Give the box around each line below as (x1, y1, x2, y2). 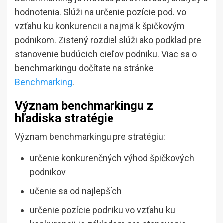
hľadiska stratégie (15, 111, 113, 126)
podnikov (30, 167, 66, 178)
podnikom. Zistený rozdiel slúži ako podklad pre (15, 35, 201, 46)
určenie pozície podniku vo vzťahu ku (30, 205, 175, 216)
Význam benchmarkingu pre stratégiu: (15, 131, 165, 142)
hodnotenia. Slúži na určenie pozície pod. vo (15, 7, 186, 18)
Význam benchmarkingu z (15, 99, 153, 113)
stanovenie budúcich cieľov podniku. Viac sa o (15, 49, 197, 60)
